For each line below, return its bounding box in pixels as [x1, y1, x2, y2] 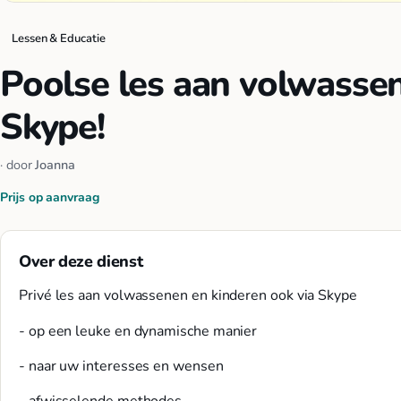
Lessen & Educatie [12, 30, 106, 47]
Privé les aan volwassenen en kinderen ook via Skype [19, 286, 357, 306]
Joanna [35, 155, 75, 174]
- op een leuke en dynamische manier [19, 320, 258, 341]
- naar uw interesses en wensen [19, 355, 224, 376]
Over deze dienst [19, 251, 143, 273]
